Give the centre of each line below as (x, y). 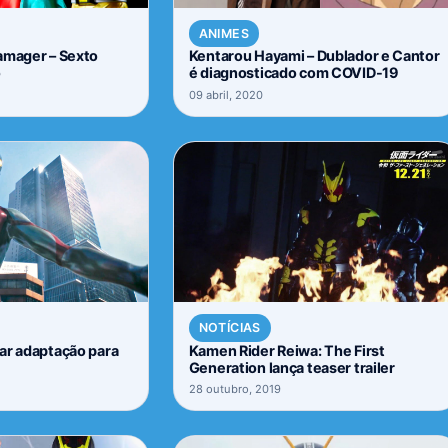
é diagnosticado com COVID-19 (293, 73)
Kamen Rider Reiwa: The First (286, 350)
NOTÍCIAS (229, 327)
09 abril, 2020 (225, 95)
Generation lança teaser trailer (291, 367)
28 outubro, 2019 (234, 389)
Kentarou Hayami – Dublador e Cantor (314, 56)
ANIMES (223, 33)
